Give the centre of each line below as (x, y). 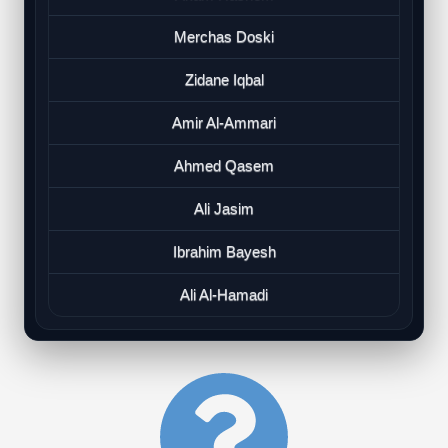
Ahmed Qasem (224, 165)
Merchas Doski (224, 36)
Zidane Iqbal (224, 79)
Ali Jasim (224, 208)
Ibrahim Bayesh (224, 251)
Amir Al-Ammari (224, 122)
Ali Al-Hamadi (224, 294)
